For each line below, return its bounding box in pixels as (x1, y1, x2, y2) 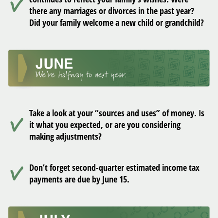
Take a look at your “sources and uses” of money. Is (29, 107, 204, 119)
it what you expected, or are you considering (29, 118, 181, 130)
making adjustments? (29, 130, 102, 142)
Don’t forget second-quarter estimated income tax (29, 161, 200, 173)
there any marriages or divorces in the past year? (29, 4, 194, 17)
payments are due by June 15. (29, 173, 129, 185)
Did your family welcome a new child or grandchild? (29, 16, 204, 28)
